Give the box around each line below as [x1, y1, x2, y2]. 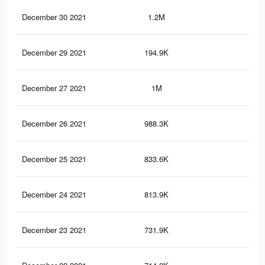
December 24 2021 [22, 189, 86, 201]
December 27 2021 [22, 82, 86, 94]
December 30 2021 [22, 11, 86, 23]
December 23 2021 [22, 224, 86, 236]
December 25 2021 [22, 153, 86, 165]
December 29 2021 [22, 47, 86, 59]
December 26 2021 [22, 118, 86, 130]
